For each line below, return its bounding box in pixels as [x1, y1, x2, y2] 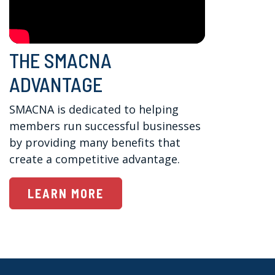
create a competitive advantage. [9, 152, 180, 167]
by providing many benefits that [9, 135, 181, 150]
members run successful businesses [9, 118, 201, 134]
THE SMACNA [9, 48, 112, 73]
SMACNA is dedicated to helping [9, 102, 179, 117]
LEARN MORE [28, 186, 104, 201]
